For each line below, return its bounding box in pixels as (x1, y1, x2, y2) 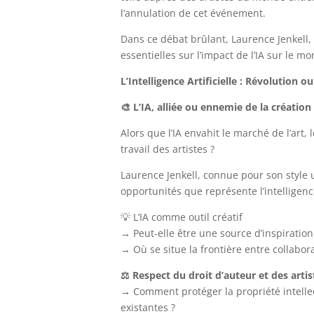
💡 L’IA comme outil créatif (120, 210, 243, 224)
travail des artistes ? (120, 142, 214, 156)
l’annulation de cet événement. (120, 6, 266, 20)
